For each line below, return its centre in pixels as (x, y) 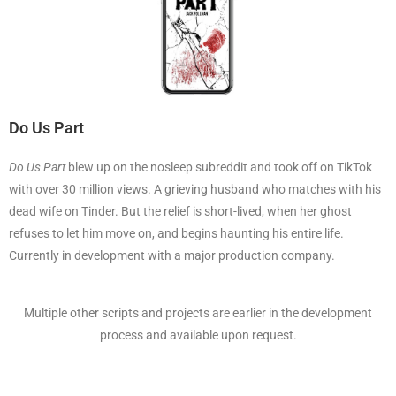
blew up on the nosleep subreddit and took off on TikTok (219, 167)
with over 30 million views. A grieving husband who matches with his (195, 189)
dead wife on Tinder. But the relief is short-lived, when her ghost (180, 211)
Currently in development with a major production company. (173, 255)
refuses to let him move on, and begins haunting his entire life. (176, 233)
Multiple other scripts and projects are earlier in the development (198, 312)
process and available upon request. (198, 335)
